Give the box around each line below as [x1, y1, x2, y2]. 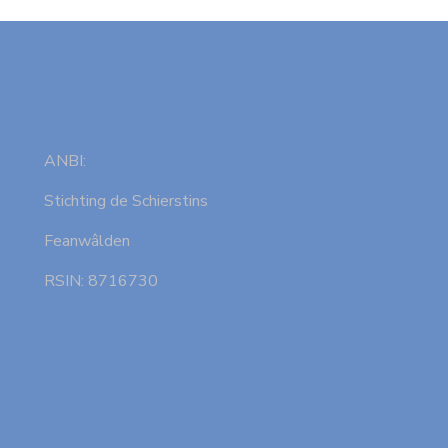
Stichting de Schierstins [43, 189, 208, 212]
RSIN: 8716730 [43, 269, 158, 292]
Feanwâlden [43, 229, 130, 252]
